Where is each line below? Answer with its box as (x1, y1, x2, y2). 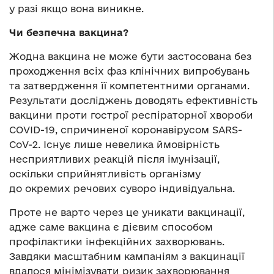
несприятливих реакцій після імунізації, (9, 154, 220, 165)
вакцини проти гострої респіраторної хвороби (9, 109, 253, 121)
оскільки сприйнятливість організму (9, 168, 201, 180)
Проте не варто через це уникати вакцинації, (9, 207, 245, 218)
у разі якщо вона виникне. (9, 3, 144, 15)
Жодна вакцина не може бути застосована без (9, 51, 251, 62)
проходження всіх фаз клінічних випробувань (9, 65, 250, 77)
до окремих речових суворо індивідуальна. (9, 183, 235, 194)
